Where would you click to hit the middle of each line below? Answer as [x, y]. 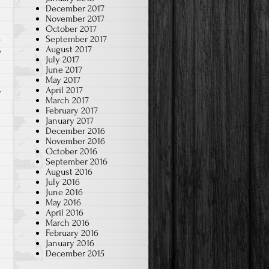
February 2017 [72, 110]
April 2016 [65, 212]
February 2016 [72, 233]
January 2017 [70, 120]
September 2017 [76, 39]
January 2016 [70, 243]
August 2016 [69, 171]
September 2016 [77, 161]
